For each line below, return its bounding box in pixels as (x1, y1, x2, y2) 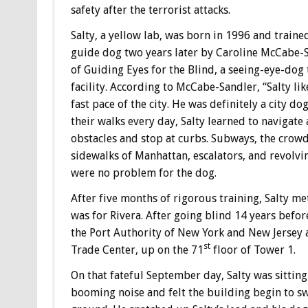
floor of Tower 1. (210, 243, 296, 256)
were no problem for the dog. (70, 166, 217, 179)
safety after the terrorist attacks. (70, 3, 230, 16)
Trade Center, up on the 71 (70, 243, 203, 256)
